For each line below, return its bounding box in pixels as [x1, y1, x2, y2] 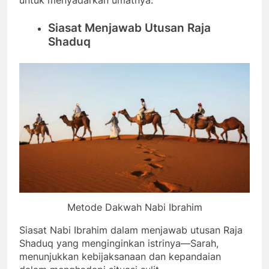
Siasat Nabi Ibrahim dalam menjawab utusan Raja [19, 223, 243, 236]
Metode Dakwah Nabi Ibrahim [67, 201, 202, 213]
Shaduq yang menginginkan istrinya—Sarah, [19, 237, 219, 249]
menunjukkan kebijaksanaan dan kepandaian [19, 250, 221, 262]
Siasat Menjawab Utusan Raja [48, 20, 211, 35]
